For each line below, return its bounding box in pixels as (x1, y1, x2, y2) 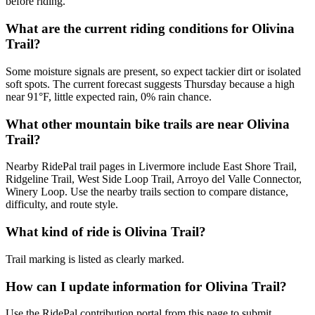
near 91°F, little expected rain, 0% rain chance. (6, 90, 212, 103)
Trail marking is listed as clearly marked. (6, 252, 184, 265)
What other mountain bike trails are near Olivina (6, 116, 290, 131)
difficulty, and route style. (6, 198, 118, 211)
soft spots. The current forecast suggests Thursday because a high (6, 77, 295, 90)
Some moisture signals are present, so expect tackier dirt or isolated (6, 65, 301, 77)
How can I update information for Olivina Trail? (6, 278, 287, 294)
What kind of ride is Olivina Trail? (6, 224, 206, 240)
